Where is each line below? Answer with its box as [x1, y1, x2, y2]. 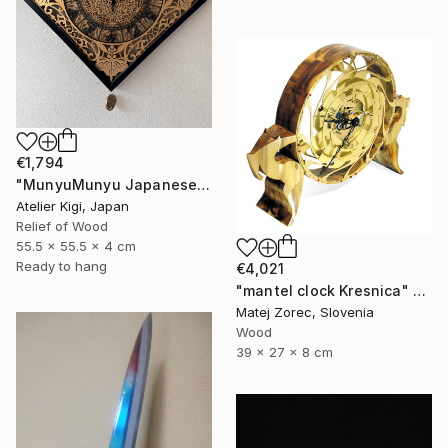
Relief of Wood [16, 218, 108, 235]
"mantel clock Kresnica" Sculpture [412, 281, 426, 299]
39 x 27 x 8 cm [236, 343, 333, 360]
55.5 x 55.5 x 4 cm [16, 238, 136, 255]
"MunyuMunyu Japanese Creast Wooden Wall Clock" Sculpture [197, 176, 211, 194]
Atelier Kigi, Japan [16, 198, 129, 215]
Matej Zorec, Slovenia [236, 303, 374, 320]
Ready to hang [16, 258, 107, 275]
